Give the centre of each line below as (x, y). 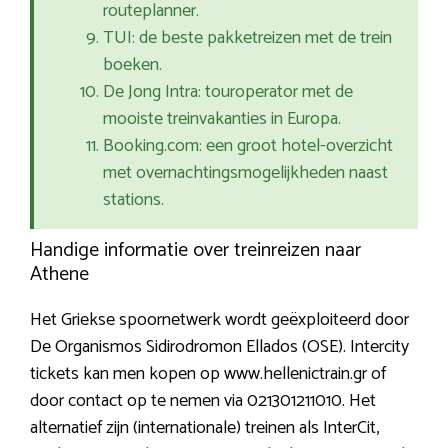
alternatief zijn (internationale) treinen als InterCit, (204, 428)
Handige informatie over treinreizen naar (195, 251)
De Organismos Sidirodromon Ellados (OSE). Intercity (219, 347)
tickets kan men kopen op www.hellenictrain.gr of (208, 374)
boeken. (132, 65)
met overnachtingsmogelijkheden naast (245, 173)
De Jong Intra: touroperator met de (228, 92)
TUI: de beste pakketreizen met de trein (247, 38)
